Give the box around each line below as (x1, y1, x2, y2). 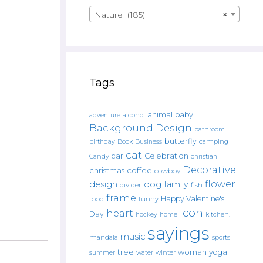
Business (135, 138, 162, 146)
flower (205, 178, 235, 190)
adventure (89, 112, 120, 119)
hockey (136, 211, 157, 218)
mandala (89, 233, 118, 241)
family (164, 179, 188, 190)
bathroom (194, 125, 225, 133)
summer (89, 249, 115, 257)
